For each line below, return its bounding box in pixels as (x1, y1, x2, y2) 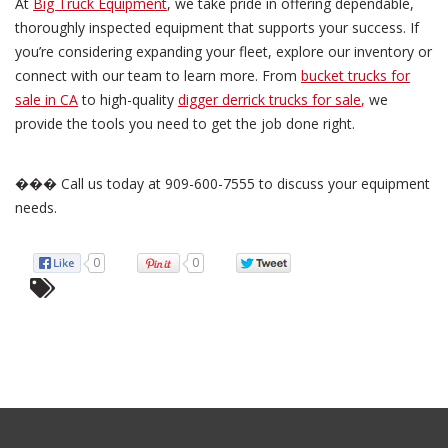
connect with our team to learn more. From (15, 66, 301, 86)
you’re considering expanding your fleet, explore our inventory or (15, 42, 432, 62)
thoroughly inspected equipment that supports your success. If (15, 18, 419, 38)
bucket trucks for (301, 66, 410, 86)
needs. (15, 198, 57, 218)
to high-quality (78, 90, 178, 110)
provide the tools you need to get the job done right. (15, 114, 355, 134)
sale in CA (15, 90, 78, 110)
